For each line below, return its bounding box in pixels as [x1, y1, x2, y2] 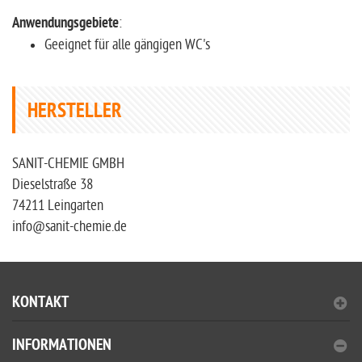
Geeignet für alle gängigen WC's [44, 36, 210, 53]
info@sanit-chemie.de [12, 218, 127, 235]
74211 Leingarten [12, 197, 103, 214]
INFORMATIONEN [12, 336, 112, 356]
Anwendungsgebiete [12, 15, 119, 33]
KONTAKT [12, 293, 69, 314]
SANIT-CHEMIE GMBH [12, 155, 124, 172]
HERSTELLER [27, 99, 122, 125]
